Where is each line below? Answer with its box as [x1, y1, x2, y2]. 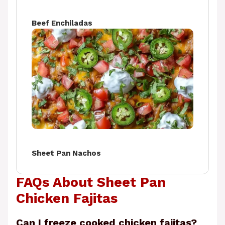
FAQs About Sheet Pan [16, 174, 166, 191]
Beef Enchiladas [32, 19, 92, 28]
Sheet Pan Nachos [32, 149, 101, 158]
